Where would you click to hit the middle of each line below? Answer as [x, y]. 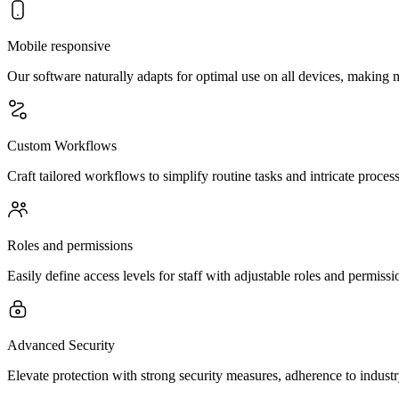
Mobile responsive [59, 46]
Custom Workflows [62, 146]
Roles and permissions [70, 245]
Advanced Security [61, 345]
